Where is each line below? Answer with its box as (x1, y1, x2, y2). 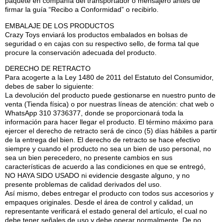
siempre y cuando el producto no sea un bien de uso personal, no (5, 145, 211, 153)
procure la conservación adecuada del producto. (5, 48, 157, 56)
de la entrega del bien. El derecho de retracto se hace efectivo (5, 136, 200, 144)
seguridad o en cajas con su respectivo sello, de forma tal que (5, 39, 199, 48)
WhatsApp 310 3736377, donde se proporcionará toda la (5, 109, 183, 117)
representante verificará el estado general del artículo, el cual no (5, 207, 207, 216)
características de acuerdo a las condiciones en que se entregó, (5, 163, 206, 171)
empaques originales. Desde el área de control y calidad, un (5, 198, 193, 207)
